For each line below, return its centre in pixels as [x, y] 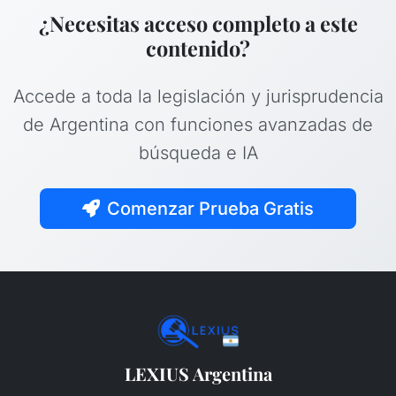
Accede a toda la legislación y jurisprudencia [198, 97]
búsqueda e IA [198, 153]
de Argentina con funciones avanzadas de [198, 125]
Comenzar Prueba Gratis [210, 209]
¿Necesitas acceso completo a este [198, 24]
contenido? [198, 49]
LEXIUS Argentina [198, 374]
